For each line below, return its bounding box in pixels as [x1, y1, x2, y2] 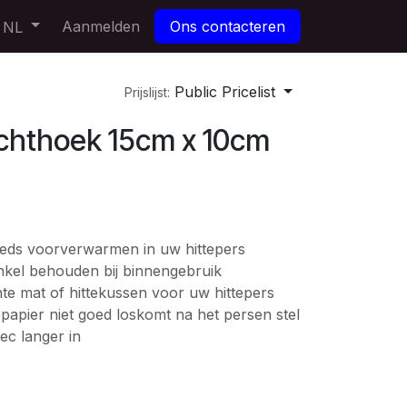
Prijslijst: [124, 84, 171, 100]
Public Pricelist [174, 83, 276, 101]
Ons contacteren [170, 17, 285, 35]
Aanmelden [62, 17, 140, 35]
